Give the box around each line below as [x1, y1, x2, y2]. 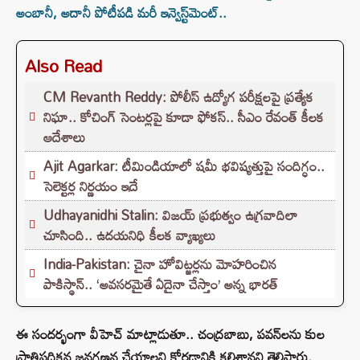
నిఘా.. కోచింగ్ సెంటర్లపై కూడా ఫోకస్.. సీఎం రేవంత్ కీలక [43, 104, 324, 131]
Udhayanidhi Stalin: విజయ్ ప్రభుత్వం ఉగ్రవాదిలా [43, 202, 298, 229]
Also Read [25, 49, 102, 84]
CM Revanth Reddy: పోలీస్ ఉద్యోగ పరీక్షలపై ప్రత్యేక [43, 84, 313, 111]
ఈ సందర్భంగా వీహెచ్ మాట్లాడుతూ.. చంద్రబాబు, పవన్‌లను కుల [16, 321, 325, 348]
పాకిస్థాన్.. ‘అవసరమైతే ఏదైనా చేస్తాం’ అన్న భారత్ [43, 271, 278, 298]
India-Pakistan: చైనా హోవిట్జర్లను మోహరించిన [43, 251, 276, 278]
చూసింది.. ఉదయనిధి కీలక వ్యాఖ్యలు [43, 222, 215, 249]
